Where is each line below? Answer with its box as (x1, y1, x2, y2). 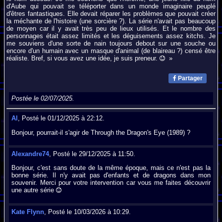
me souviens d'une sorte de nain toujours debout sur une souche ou (6, 39, 216, 47)
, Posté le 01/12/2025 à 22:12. (18, 114, 105, 122)
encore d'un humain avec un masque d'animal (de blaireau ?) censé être (6, 47, 216, 55)
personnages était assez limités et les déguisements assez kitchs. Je (6, 32, 216, 40)
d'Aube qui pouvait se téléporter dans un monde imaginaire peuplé (6, 2, 216, 10)
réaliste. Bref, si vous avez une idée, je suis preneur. (6, 54, 160, 62)
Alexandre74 (11, 150, 50, 158)
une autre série (11, 186, 56, 194)
